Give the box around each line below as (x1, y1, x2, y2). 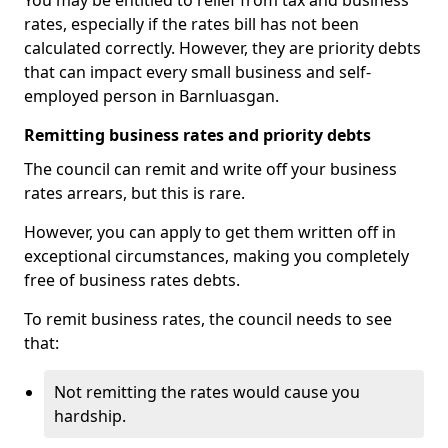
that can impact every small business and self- (24, 61, 371, 83)
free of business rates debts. (24, 269, 240, 291)
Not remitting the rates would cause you (54, 381, 360, 403)
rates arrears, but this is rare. (24, 182, 245, 204)
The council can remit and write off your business (24, 158, 397, 180)
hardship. (54, 405, 126, 427)
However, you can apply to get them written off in (24, 221, 396, 243)
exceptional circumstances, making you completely (24, 245, 409, 267)
